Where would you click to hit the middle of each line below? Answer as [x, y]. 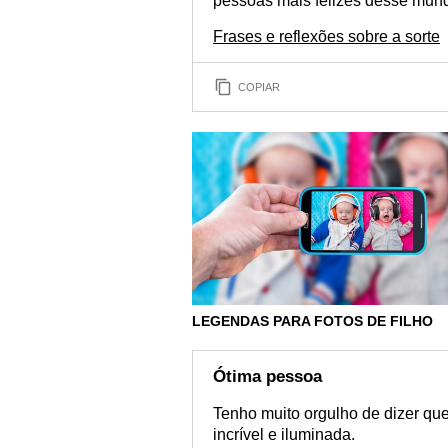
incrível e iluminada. [284, 434]
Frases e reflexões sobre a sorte [326, 36]
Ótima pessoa [267, 376]
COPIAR [259, 86]
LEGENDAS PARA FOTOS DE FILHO [312, 320]
